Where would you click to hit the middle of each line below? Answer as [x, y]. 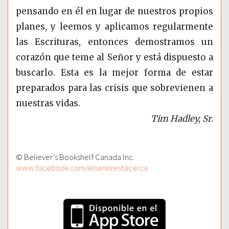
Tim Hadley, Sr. [182, 119]
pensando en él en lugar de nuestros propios [114, 12]
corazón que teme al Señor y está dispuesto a [114, 58]
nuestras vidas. [48, 104]
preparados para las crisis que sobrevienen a [114, 88]
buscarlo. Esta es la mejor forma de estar [114, 73]
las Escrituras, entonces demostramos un [114, 42]
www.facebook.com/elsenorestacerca [82, 168]
